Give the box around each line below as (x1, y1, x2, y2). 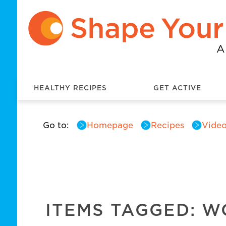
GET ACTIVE (153, 84, 201, 92)
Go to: (42, 120, 69, 130)
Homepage (86, 120, 133, 130)
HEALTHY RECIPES (34, 84, 107, 92)
